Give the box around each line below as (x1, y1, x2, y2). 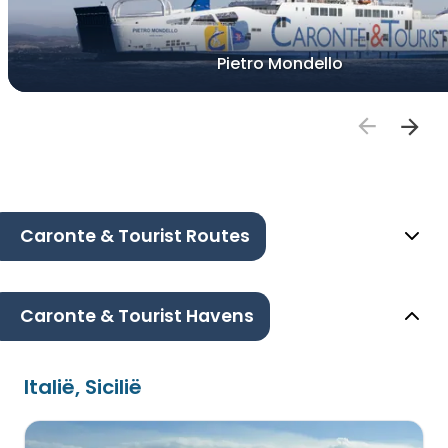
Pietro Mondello (217, 52, 343, 76)
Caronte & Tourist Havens (20, 304, 254, 329)
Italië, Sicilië (24, 373, 142, 402)
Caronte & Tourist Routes (20, 224, 250, 249)
